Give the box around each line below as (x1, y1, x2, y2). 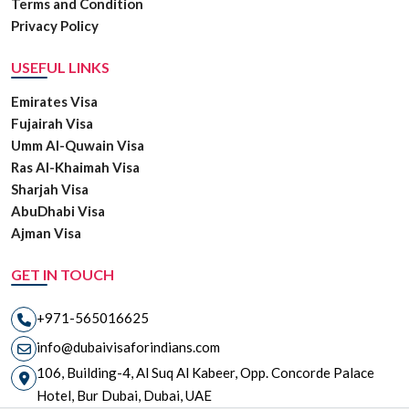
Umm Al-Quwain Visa (11, 137, 144, 154)
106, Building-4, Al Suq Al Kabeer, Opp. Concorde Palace (37, 364, 374, 382)
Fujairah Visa (11, 115, 93, 132)
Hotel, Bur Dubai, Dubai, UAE (37, 387, 212, 404)
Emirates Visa (11, 93, 98, 110)
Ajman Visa (11, 225, 81, 242)
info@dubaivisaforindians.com (37, 338, 220, 355)
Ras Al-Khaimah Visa (11, 159, 140, 176)
